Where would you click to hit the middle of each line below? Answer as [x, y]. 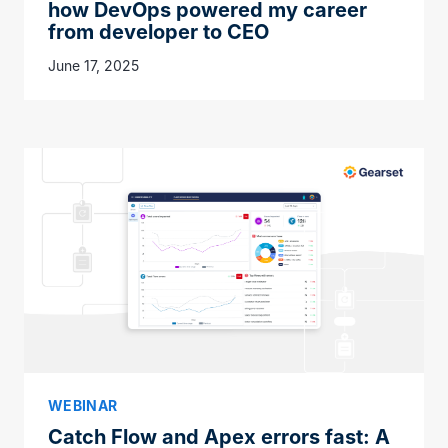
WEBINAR [83, 405]
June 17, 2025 [93, 65]
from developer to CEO [158, 31]
